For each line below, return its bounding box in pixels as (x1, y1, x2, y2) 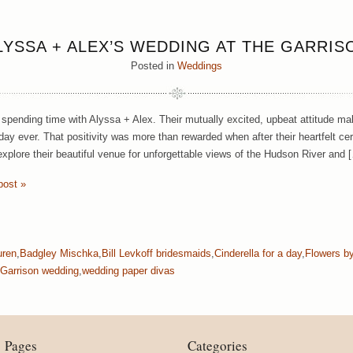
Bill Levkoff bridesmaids (102, 247, 211, 259)
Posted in (131, 60, 177, 72)
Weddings (177, 60, 222, 72)
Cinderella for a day (214, 247, 302, 259)
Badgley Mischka (20, 247, 98, 259)
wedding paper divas (82, 264, 175, 277)
